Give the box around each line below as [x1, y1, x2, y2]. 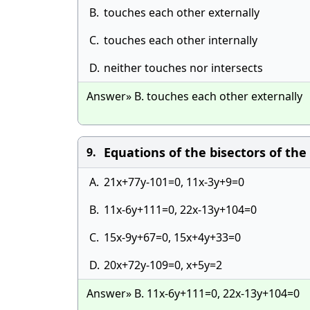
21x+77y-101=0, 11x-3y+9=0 [104, 174, 244, 190]
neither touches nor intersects [104, 60, 263, 75]
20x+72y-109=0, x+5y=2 [104, 257, 222, 273]
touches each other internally [104, 33, 257, 48]
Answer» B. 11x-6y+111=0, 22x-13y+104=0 [86, 286, 300, 301]
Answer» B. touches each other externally [86, 89, 302, 104]
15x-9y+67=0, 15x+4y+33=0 [104, 230, 241, 245]
